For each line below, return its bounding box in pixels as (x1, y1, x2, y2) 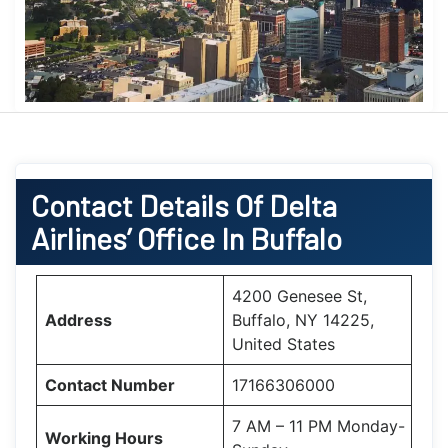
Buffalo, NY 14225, (232, 309, 374, 330)
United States (232, 333, 335, 354)
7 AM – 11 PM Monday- (232, 415, 405, 436)
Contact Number (45, 374, 175, 395)
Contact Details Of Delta (31, 186, 337, 223)
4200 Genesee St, (232, 285, 367, 306)
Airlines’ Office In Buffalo (31, 219, 342, 256)
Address (45, 309, 112, 330)
